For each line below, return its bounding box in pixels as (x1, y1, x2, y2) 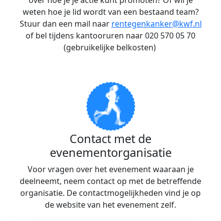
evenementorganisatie (49, 145, 172, 160)
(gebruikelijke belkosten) (63, 42, 158, 53)
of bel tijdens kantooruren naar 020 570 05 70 (26, 30, 195, 41)
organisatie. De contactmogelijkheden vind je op (20, 187, 201, 198)
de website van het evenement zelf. (45, 199, 176, 210)
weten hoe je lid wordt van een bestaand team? (22, 6, 199, 17)
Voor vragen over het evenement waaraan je (27, 164, 194, 175)
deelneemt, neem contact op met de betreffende (20, 176, 201, 186)
